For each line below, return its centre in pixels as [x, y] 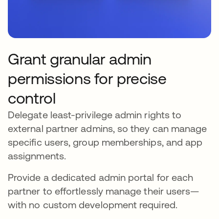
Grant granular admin [80, 59]
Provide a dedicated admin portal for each [101, 177]
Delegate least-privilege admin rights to [95, 115]
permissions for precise [87, 79]
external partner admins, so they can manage [108, 129]
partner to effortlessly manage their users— [104, 191]
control [32, 98]
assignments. [37, 156]
